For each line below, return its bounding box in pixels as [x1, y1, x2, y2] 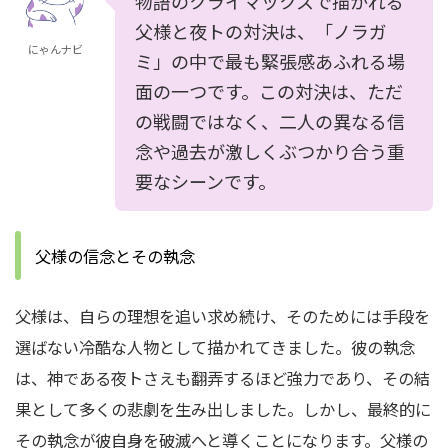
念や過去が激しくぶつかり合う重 [135, 138, 405, 164]
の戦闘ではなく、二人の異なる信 [135, 108, 405, 134]
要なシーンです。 [135, 168, 276, 194]
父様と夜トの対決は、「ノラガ [135, 18, 387, 44]
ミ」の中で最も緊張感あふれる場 [135, 48, 405, 74]
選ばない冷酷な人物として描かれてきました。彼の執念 [15, 335, 415, 359]
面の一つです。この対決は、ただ [135, 78, 403, 104]
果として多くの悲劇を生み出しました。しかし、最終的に [15, 397, 431, 421]
